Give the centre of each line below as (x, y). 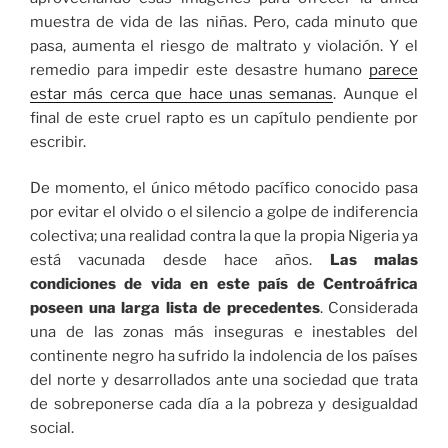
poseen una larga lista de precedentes (175, 308)
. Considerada (368, 308)
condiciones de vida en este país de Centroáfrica (224, 284)
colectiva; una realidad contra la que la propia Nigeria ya (224, 236)
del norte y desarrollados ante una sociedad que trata (224, 380)
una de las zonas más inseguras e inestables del (224, 332)
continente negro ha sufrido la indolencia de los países (224, 356)
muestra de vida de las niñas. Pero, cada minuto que (224, 21)
